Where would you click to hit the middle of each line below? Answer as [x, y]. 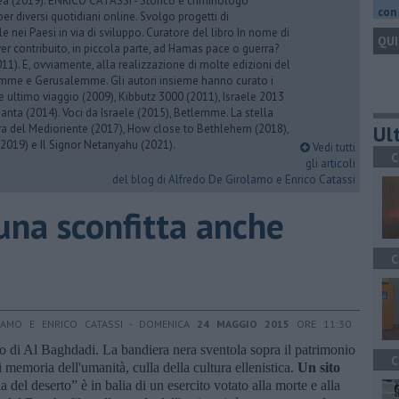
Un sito [319, 367]
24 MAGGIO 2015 [243, 323]
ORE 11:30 [320, 323]
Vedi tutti [333, 147]
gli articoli [330, 163]
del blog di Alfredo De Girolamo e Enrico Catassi [234, 179]
